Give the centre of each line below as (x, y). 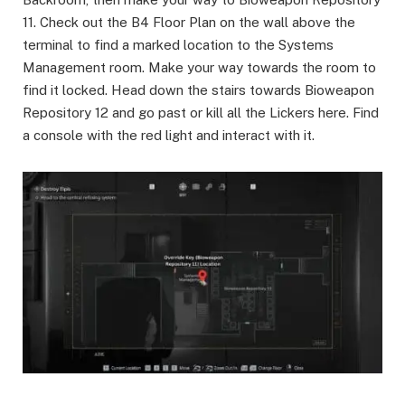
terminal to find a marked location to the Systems (178, 44)
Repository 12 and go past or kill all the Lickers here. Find (201, 112)
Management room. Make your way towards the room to (199, 67)
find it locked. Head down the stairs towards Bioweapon (198, 89)
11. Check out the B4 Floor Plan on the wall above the (189, 22)
